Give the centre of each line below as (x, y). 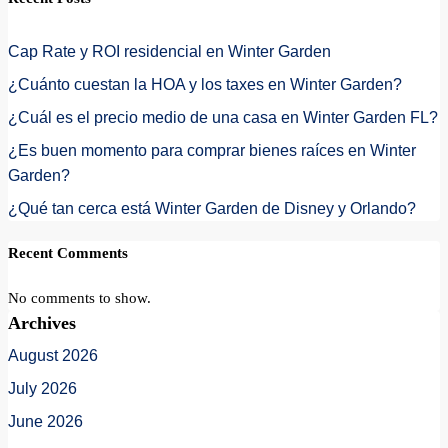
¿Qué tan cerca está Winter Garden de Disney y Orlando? (212, 208)
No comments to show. (79, 297)
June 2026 (45, 421)
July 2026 (42, 388)
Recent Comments (68, 252)
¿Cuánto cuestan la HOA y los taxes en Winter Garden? (205, 84)
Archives (42, 322)
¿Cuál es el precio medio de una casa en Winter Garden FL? (223, 117)
